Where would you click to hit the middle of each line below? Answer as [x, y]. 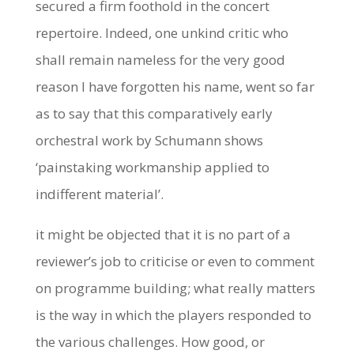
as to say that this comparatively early [154, 113]
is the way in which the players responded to [173, 314]
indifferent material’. [99, 194]
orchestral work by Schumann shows [149, 140]
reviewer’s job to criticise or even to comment [175, 261]
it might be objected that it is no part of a [163, 234]
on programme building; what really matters [175, 288]
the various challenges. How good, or [150, 341]
